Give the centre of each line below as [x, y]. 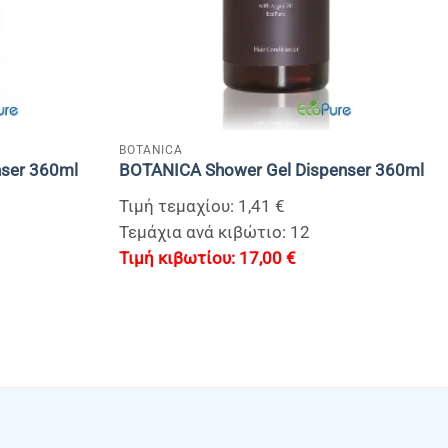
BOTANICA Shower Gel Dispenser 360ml [272, 171]
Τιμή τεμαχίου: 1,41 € [202, 207]
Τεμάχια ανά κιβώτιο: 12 [215, 233]
